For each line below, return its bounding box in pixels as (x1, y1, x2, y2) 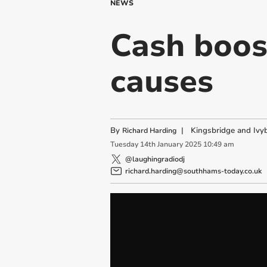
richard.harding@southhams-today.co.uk (125, 166, 262, 176)
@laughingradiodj (125, 154, 185, 164)
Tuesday (110, 139, 138, 150)
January (157, 139, 183, 150)
